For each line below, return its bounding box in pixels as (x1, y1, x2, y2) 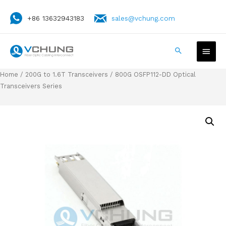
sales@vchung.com (111, 14, 175, 22)
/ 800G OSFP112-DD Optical (108, 70, 196, 78)
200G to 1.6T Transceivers (25, 70, 108, 78)
